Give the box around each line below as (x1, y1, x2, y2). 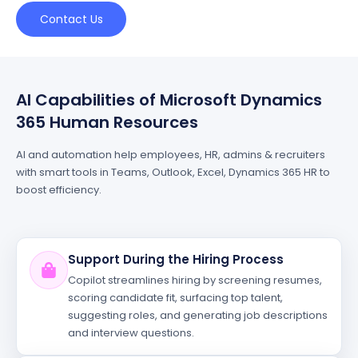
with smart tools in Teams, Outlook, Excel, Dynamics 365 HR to (16, 165, 330, 180)
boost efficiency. (16, 182, 101, 197)
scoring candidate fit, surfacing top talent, (68, 290, 283, 305)
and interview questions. (68, 325, 194, 340)
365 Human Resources (16, 111, 202, 133)
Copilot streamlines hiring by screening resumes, (68, 272, 322, 288)
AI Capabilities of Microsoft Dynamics (16, 89, 322, 111)
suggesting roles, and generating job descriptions (68, 308, 328, 323)
